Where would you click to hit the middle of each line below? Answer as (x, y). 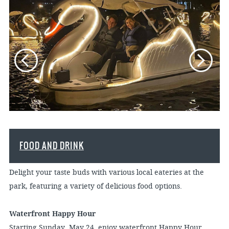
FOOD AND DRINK (51, 146)
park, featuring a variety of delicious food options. (95, 186)
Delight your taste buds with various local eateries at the (106, 173)
